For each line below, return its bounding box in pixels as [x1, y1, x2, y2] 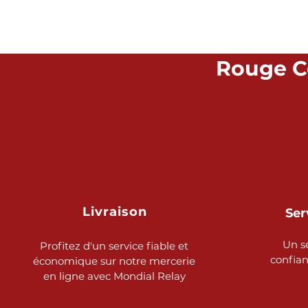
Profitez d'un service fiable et [40, 239, 188, 252]
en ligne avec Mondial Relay [43, 269, 186, 283]
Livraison [82, 204, 147, 219]
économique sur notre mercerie [33, 254, 195, 267]
